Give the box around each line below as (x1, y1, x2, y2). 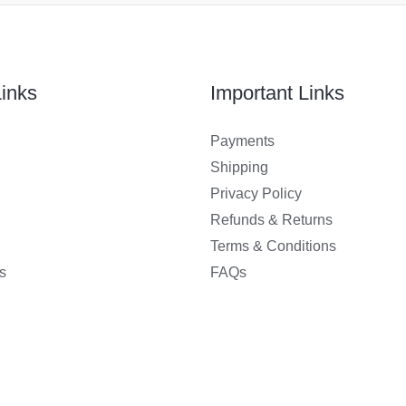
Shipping (209, 159, 268, 175)
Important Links (209, 81, 344, 104)
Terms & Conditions (209, 237, 336, 254)
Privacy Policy (209, 185, 302, 201)
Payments (209, 132, 275, 149)
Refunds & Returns (209, 211, 333, 227)
